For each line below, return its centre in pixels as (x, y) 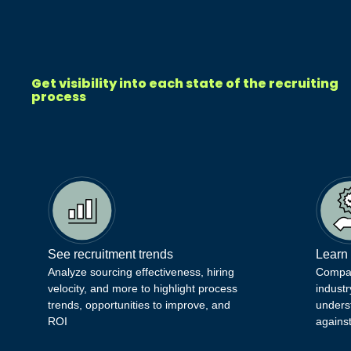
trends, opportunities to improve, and (139, 305)
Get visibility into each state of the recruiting (185, 83)
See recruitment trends (111, 255)
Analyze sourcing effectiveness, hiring (141, 272)
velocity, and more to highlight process (143, 289)
